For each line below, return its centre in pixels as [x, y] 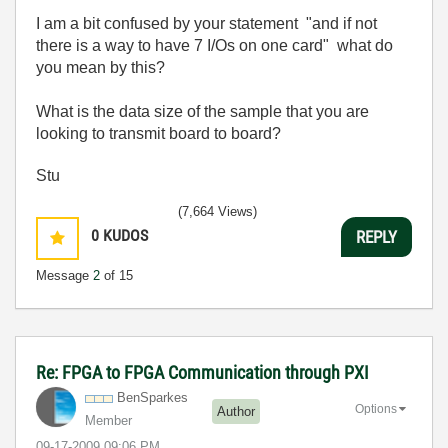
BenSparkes [152, 397]
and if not [344, 23]
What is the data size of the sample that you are [202, 111]
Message [64, 275]
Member [108, 420]
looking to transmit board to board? [158, 133]
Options [376, 408]
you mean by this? [100, 67]
